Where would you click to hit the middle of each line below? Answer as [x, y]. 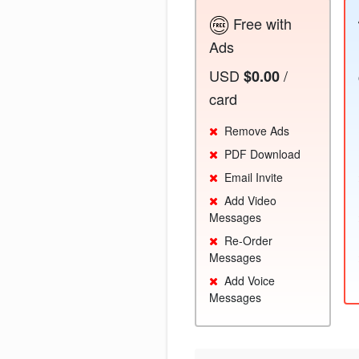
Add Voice [250, 281]
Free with [260, 23]
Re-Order [248, 241]
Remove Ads [257, 131]
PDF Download [262, 154]
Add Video [250, 201]
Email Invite [254, 177]
